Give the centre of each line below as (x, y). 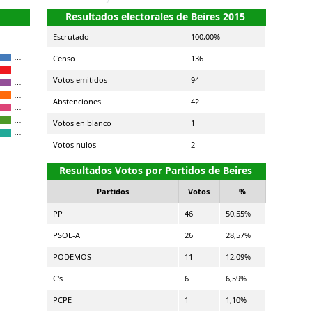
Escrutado (71, 36)
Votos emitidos (80, 79)
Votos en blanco (82, 123)
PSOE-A (66, 235)
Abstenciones (77, 101)
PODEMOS (72, 256)
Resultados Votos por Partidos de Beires (155, 170)
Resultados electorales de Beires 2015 (155, 16)
